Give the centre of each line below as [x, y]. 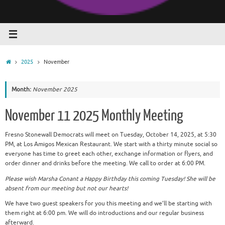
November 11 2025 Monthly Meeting [94, 116]
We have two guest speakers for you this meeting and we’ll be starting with [108, 204]
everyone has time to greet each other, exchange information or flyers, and [109, 154]
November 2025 [55, 90]
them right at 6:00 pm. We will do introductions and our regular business [104, 213]
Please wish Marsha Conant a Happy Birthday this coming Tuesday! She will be [110, 179]
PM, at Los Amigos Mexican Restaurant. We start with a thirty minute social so [111, 144]
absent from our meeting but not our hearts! [67, 188]
